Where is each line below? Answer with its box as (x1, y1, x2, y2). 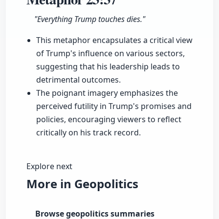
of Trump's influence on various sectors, (36, 48, 185, 59)
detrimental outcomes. (36, 74, 121, 86)
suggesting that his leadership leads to (36, 61, 180, 72)
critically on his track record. (36, 127, 141, 138)
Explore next (26, 161, 72, 172)
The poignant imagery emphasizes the (36, 88, 178, 99)
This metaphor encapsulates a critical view (36, 35, 193, 46)
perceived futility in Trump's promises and (36, 101, 192, 112)
